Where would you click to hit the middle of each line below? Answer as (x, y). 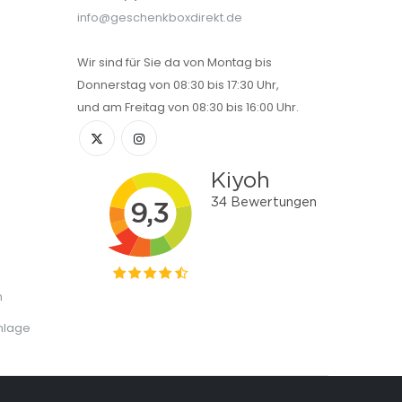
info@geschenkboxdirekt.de (160, 17)
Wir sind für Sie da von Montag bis (175, 62)
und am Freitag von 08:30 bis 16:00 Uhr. (188, 107)
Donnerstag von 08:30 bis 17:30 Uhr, (178, 85)
